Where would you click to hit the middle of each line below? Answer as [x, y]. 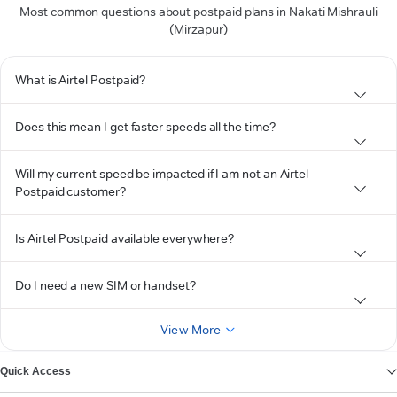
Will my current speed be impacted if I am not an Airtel [162, 174]
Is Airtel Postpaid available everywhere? [125, 238]
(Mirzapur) [198, 29]
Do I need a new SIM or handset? [105, 285]
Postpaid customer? [70, 191]
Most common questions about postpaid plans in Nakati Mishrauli [198, 12]
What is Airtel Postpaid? [81, 80]
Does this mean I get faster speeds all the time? [145, 127]
